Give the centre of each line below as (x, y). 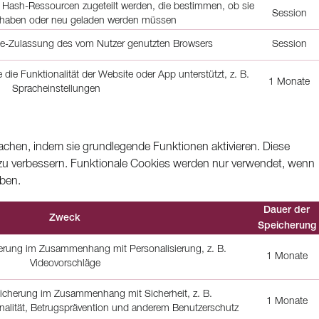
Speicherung (287, 226)
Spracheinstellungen (56, 89)
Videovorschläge (65, 264)
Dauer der (287, 210)
